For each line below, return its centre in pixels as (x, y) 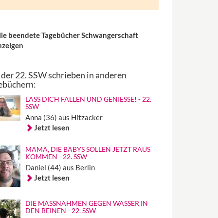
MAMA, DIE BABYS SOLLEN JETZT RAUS (88, 149)
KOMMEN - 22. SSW (56, 156)
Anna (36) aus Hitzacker (64, 117)
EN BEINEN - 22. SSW (57, 210)
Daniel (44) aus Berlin (60, 167)
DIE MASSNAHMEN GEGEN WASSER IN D (87, 203)
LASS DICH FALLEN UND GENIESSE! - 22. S (89, 99)
